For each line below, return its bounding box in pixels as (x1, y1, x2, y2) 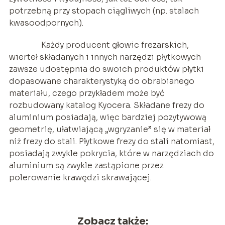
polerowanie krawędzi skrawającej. (9, 172, 152, 183)
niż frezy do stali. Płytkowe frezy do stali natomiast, (9, 136, 214, 147)
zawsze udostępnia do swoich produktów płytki (9, 64, 204, 75)
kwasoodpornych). (9, 18, 83, 29)
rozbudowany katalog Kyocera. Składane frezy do (9, 100, 204, 111)
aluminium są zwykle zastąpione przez (9, 160, 164, 171)
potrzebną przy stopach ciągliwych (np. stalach (9, 6, 199, 17)
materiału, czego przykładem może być (9, 88, 165, 99)
